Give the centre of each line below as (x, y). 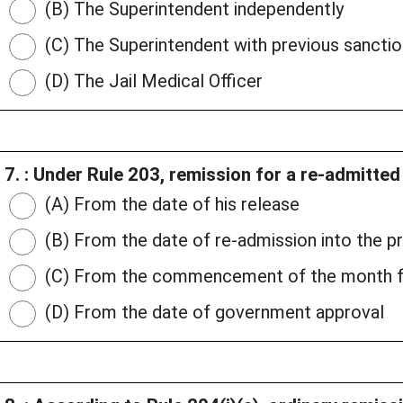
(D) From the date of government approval (212, 313)
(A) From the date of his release (170, 205)
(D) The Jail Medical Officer (152, 81)
